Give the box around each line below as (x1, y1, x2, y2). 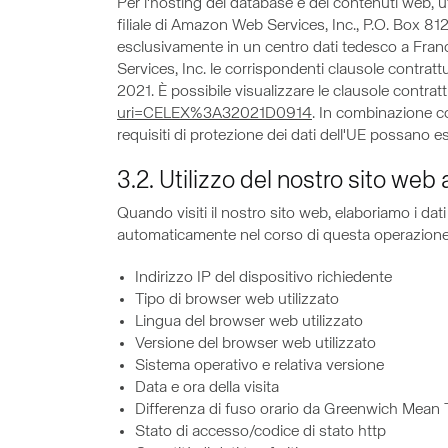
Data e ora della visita (135, 380, 279, 396)
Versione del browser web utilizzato (135, 336, 376, 352)
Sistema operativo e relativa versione (135, 358, 384, 374)
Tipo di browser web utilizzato (135, 292, 339, 308)
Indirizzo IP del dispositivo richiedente (135, 270, 392, 286)
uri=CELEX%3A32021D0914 (117, 106, 312, 122)
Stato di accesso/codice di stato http (135, 424, 386, 440)
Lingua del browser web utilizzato (135, 314, 363, 330)
